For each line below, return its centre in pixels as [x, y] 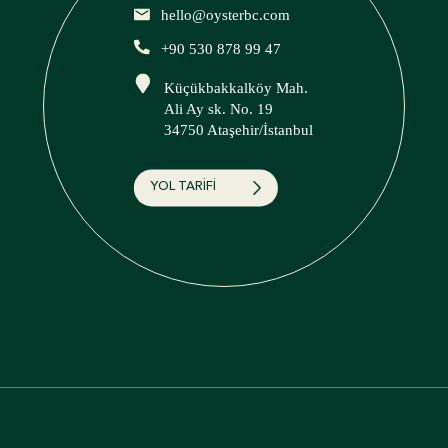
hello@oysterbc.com [225, 15]
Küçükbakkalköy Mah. [235, 87]
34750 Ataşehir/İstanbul [238, 129]
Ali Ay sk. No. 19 [218, 108]
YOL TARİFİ [183, 187]
